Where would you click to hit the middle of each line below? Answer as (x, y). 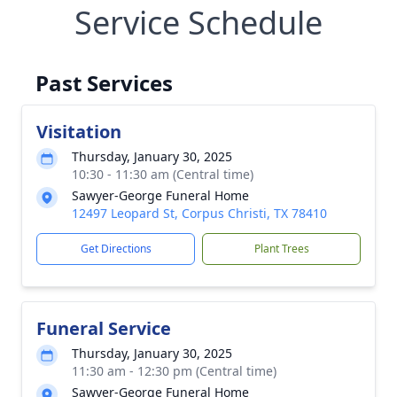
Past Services (104, 83)
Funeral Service (104, 328)
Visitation (79, 132)
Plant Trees (281, 249)
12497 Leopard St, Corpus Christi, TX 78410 (199, 213)
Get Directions (116, 249)
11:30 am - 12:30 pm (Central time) (174, 371)
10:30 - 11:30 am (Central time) (163, 174)
